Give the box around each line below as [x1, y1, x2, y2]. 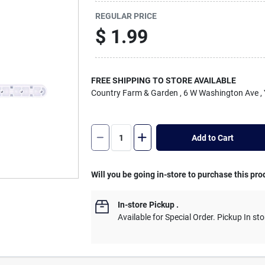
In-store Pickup [118, 200, 175, 209]
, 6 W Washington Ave [180, 88, 259, 98]
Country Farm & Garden [91, 88, 179, 98]
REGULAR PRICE [95, 11, 157, 21]
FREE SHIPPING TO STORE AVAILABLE [91, 76, 237, 85]
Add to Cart [191, 132, 234, 143]
